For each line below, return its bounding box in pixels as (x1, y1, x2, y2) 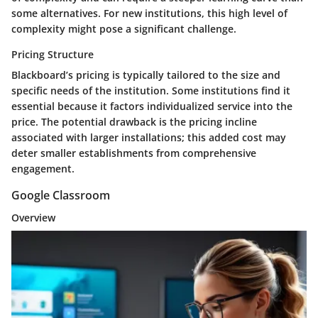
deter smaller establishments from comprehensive (11, 146, 256, 160)
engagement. (11, 161, 75, 175)
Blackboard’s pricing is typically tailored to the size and (11, 67, 280, 82)
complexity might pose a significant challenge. (11, 21, 236, 35)
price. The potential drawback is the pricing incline (11, 114, 257, 128)
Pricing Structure (11, 47, 94, 61)
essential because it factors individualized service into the (11, 99, 292, 113)
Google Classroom (11, 187, 110, 203)
